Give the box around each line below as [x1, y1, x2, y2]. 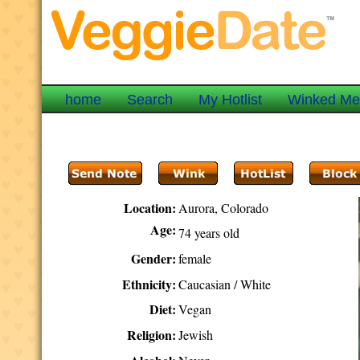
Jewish [178, 326, 214, 343]
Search [127, 92, 174, 108]
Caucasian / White [178, 276, 272, 292]
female [178, 250, 212, 267]
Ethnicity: [122, 275, 177, 293]
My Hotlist [198, 92, 263, 108]
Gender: [131, 249, 177, 268]
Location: [124, 198, 177, 217]
